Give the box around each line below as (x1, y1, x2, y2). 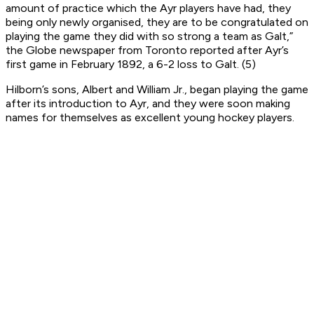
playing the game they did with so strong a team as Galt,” (6, 29, 293, 43)
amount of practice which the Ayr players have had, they (6, 1, 291, 15)
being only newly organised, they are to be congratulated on (6, 15, 308, 29)
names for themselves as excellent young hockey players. (6, 111, 294, 125)
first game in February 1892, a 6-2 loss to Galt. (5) (6, 57, 256, 71)
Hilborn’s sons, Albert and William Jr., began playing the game (6, 83, 308, 97)
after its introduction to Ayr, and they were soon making (6, 97, 290, 111)
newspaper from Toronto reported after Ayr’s (60, 43, 289, 57)
